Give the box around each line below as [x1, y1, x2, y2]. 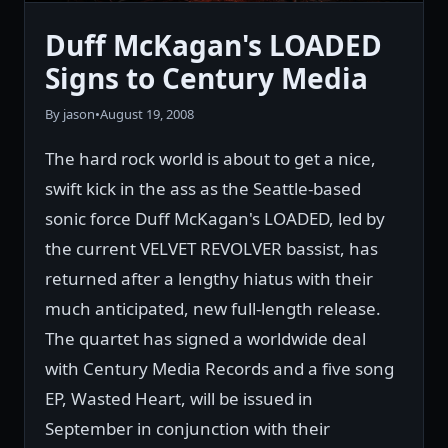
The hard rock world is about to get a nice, [45, 147, 376, 171]
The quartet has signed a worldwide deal [45, 327, 366, 351]
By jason [45, 105, 95, 124]
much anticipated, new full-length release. [45, 297, 381, 321]
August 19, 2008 [100, 105, 194, 124]
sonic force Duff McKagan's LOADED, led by [45, 207, 385, 231]
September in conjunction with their [45, 417, 330, 441]
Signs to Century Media [45, 59, 368, 98]
